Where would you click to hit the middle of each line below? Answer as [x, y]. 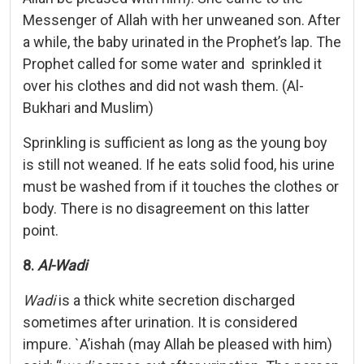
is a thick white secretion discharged [175, 300]
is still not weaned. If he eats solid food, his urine [179, 164]
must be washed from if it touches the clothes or [181, 186]
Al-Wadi [62, 265]
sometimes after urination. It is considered [160, 322]
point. [41, 230]
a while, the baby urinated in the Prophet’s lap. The [182, 41]
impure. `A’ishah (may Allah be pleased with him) [178, 344]
